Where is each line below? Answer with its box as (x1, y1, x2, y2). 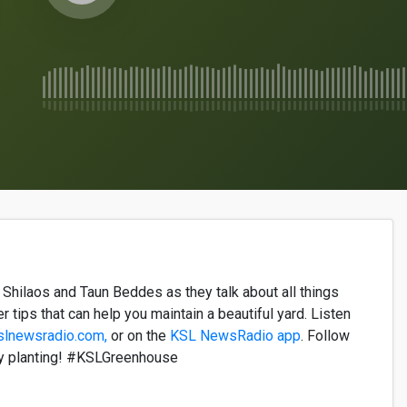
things (300, 283, 339, 301)
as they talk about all (163, 283, 300, 301)
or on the (107, 327, 170, 344)
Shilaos (3, 283, 50, 301)
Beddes (113, 283, 163, 301)
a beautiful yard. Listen (203, 305, 351, 323)
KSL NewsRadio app (170, 327, 301, 344)
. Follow (301, 327, 350, 344)
